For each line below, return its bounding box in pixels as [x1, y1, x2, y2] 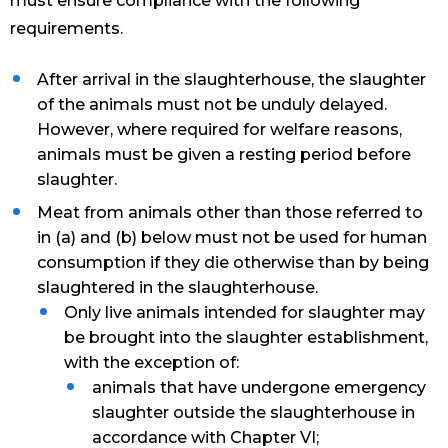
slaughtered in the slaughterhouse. [37, 278, 319, 298]
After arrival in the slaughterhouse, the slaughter [37, 70, 427, 90]
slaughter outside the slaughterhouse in [91, 403, 415, 423]
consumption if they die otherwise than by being [37, 253, 430, 273]
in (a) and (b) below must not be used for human [37, 228, 428, 248]
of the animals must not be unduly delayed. [37, 95, 388, 115]
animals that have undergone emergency [91, 378, 426, 398]
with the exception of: [64, 353, 240, 373]
